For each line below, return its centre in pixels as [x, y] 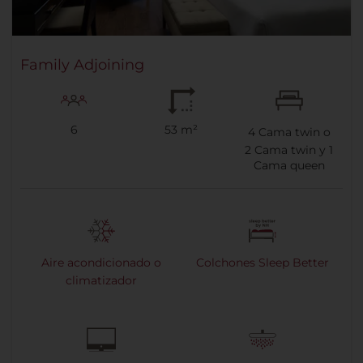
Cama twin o [293, 132]
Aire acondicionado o [101, 262]
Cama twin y [290, 149]
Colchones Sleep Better [262, 262]
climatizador [101, 280]
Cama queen [289, 165]
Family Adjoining [82, 64]
